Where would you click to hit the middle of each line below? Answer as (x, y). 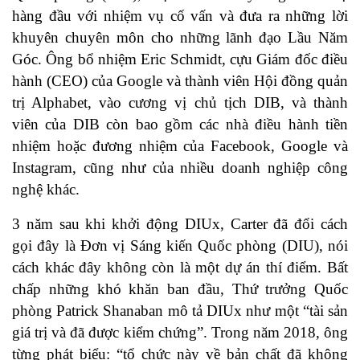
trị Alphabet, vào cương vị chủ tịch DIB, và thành (180, 103)
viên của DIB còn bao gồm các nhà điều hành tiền (180, 125)
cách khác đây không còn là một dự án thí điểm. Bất (180, 268)
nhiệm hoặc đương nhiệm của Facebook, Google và (180, 146)
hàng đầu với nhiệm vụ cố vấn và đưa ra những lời (180, 16)
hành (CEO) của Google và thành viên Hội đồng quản (180, 81)
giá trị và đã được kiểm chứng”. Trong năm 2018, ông (180, 333)
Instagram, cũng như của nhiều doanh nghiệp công (180, 168)
